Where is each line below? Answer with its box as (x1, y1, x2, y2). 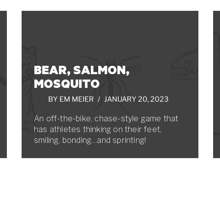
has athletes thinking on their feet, (34, 125, 162, 134)
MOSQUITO (34, 75, 100, 91)
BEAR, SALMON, (34, 61, 130, 78)
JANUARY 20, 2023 (104, 95, 168, 104)
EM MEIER (59, 95, 94, 104)
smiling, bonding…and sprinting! (34, 136, 148, 145)
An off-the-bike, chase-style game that (34, 114, 179, 123)
